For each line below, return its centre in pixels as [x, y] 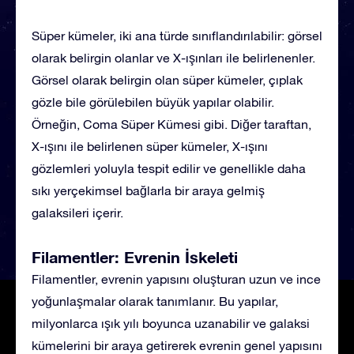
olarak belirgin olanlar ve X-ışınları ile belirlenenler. [173, 57]
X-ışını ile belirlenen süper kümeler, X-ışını [150, 146]
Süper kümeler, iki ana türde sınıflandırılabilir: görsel [177, 35]
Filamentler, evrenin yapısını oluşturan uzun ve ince [176, 279]
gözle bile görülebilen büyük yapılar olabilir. [153, 102]
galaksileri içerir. [77, 212]
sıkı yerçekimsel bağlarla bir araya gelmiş [148, 190]
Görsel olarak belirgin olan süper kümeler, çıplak [167, 79]
